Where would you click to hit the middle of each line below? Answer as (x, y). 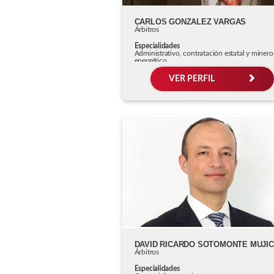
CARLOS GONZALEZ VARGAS (190, 21)
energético (150, 60)
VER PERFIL (192, 79)
